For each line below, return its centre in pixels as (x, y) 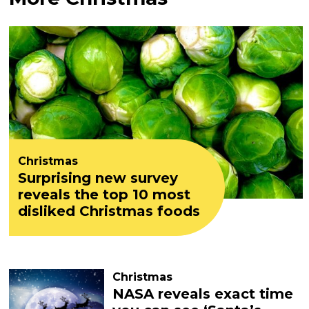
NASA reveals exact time (203, 294)
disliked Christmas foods (109, 211)
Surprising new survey (98, 178)
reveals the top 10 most (104, 195)
